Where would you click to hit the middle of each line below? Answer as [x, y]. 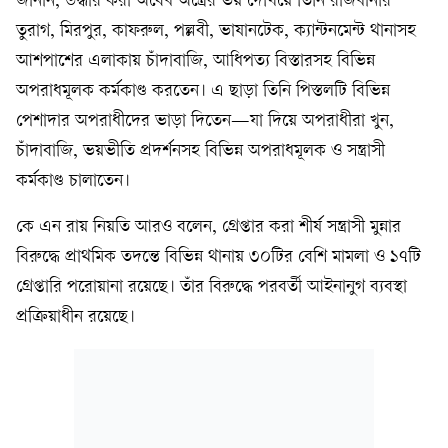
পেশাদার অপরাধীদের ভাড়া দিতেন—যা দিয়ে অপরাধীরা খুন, [205, 121]
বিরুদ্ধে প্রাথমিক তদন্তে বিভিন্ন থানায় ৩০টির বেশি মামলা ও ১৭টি [218, 257]
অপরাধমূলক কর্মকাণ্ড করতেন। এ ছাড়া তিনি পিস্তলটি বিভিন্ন [203, 91]
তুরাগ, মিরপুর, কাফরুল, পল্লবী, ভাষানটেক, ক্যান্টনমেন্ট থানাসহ [216, 31]
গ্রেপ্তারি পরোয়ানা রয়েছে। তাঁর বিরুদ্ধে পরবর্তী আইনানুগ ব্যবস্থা [211, 287]
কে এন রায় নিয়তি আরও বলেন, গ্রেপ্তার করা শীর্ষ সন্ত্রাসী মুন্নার [208, 227]
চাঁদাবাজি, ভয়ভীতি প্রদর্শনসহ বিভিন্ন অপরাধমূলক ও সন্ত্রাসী [200, 151]
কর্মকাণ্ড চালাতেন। [73, 181]
